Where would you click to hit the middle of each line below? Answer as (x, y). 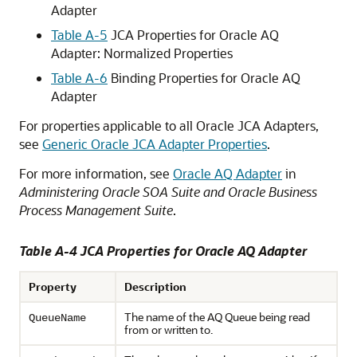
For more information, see (96, 173)
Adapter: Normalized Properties (142, 53)
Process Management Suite (96, 210)
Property (53, 286)
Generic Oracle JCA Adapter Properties (155, 144)
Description (155, 286)
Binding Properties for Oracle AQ (204, 78)
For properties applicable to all (108, 126)
